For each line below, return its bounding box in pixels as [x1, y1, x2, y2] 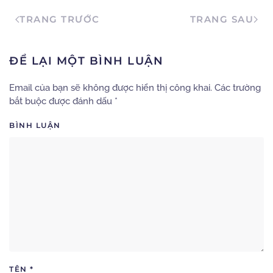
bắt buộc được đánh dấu [9, 95, 115, 107]
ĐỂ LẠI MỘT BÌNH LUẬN [9, 54, 163, 68]
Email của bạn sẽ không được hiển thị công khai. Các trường [9, 82, 261, 93]
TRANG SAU [190, 13, 253, 25]
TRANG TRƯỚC [19, 13, 100, 25]
